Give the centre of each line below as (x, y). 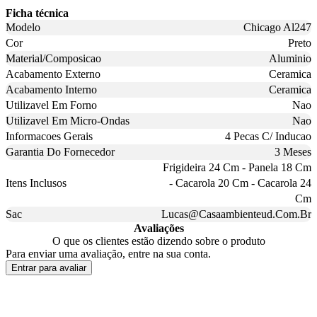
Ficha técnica (37, 13)
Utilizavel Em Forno (51, 105)
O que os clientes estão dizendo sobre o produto (158, 241)
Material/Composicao (53, 59)
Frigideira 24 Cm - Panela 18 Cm (237, 168)
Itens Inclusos (36, 183)
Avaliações (158, 229)
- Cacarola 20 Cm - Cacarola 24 (240, 183)
